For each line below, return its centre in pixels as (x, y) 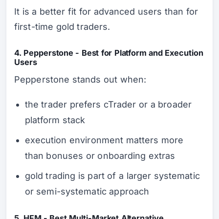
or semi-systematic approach (87, 191)
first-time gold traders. (62, 26)
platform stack (55, 120)
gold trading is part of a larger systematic (112, 175)
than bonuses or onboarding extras (100, 155)
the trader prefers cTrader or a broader (108, 104)
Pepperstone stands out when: (80, 80)
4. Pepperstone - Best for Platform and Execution (109, 53)
